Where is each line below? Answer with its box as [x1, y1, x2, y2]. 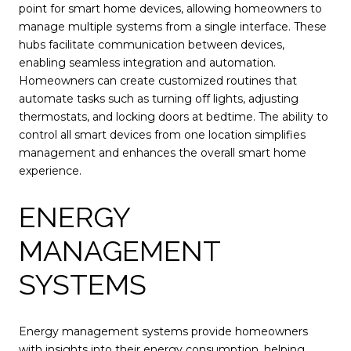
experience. [19, 163, 81, 178]
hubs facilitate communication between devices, [19, 37, 284, 52]
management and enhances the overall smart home [19, 145, 306, 160]
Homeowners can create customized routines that [19, 73, 297, 88]
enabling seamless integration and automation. [19, 55, 276, 70]
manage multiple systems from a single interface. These [19, 19, 327, 34]
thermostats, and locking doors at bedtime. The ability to [19, 109, 328, 124]
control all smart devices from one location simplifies [19, 127, 306, 142]
